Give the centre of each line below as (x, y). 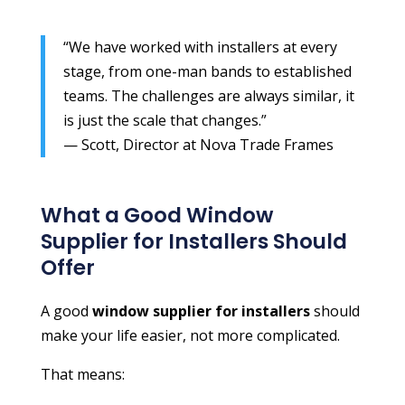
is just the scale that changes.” (165, 120)
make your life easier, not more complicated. (190, 335)
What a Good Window (156, 215)
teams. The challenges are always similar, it (208, 95)
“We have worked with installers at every (200, 47)
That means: (82, 374)
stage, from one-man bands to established (207, 71)
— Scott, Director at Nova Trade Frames (198, 144)
